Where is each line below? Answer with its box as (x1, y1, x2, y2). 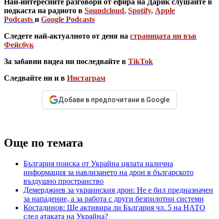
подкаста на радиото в (4, 6, 83, 15)
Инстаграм (67, 73, 106, 82)
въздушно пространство (23, 176, 104, 185)
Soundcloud (85, 6, 124, 15)
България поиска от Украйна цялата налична (23, 159, 173, 168)
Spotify (128, 6, 151, 15)
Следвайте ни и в (4, 73, 67, 82)
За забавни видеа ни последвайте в (4, 57, 126, 66)
